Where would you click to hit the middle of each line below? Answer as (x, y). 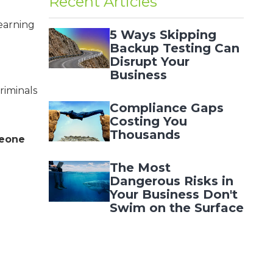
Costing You (148, 121)
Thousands (145, 134)
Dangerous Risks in (172, 181)
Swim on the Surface (177, 208)
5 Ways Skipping (163, 34)
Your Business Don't (174, 195)
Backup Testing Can (175, 48)
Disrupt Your (150, 61)
